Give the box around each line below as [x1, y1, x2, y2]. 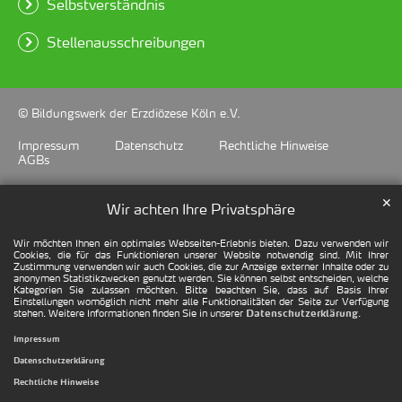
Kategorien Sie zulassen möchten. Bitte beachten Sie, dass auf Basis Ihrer [13, 282, 389, 297]
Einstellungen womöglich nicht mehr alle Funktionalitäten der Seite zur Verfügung [13, 293, 389, 309]
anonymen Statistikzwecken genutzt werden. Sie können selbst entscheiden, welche [13, 270, 389, 285]
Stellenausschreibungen [46, 31, 205, 51]
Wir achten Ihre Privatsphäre [107, 199, 295, 218]
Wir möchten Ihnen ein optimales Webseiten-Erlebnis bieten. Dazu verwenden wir [13, 235, 389, 250]
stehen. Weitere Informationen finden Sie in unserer [13, 305, 246, 320]
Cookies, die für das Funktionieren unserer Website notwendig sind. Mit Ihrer [13, 247, 389, 262]
